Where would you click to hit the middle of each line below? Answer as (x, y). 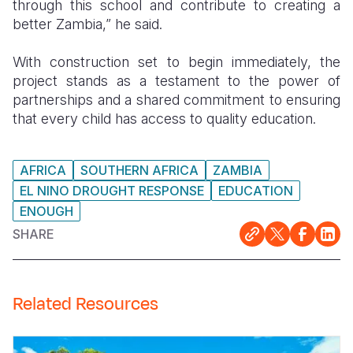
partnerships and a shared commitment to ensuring (176, 100)
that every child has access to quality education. (164, 119)
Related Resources (85, 305)
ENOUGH (46, 212)
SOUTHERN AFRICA (139, 171)
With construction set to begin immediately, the (176, 62)
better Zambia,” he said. (87, 24)
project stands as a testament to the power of (176, 81)
